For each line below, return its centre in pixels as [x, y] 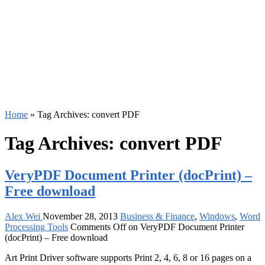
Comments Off [98, 227]
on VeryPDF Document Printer [185, 227]
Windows [217, 216]
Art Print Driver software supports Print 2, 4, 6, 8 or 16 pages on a [128, 257]
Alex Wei [24, 216]
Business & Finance [157, 216]
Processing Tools [36, 227]
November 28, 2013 [80, 216]
